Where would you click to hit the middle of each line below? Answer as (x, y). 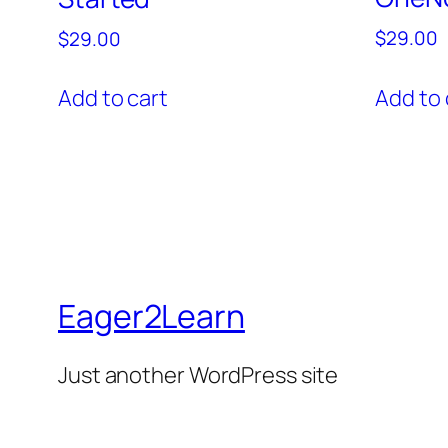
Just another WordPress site (198, 375)
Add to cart (113, 98)
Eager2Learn (151, 315)
